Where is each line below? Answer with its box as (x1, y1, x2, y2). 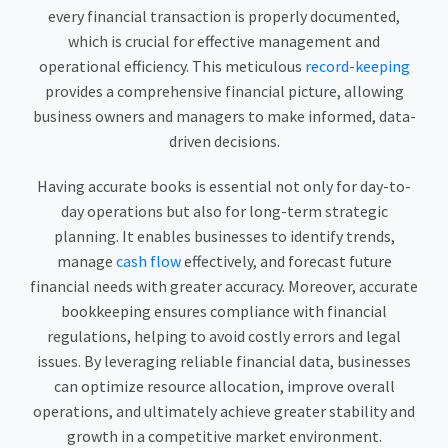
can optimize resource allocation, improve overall (53, 376, 395, 397)
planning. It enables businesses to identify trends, (53, 226, 395, 247)
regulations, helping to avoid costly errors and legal (47, 326, 401, 347)
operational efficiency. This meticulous (38, 56, 305, 77)
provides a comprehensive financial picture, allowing (44, 81, 404, 102)
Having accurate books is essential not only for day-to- (37, 176, 411, 197)
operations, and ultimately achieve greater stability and (33, 401, 415, 422)
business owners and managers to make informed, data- (32, 106, 416, 127)
